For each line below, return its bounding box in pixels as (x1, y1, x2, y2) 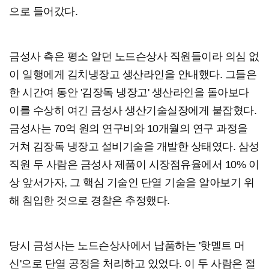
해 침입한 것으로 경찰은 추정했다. (9, 194, 170, 207)
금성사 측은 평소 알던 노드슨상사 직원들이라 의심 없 (9, 50, 259, 62)
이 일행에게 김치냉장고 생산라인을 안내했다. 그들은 (9, 68, 256, 80)
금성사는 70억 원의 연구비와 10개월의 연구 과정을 (9, 122, 248, 134)
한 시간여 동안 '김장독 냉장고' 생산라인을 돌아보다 (9, 86, 249, 98)
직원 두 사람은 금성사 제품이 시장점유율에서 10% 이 (9, 158, 259, 171)
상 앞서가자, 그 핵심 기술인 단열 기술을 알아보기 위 (9, 176, 254, 189)
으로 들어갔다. (9, 5, 77, 17)
